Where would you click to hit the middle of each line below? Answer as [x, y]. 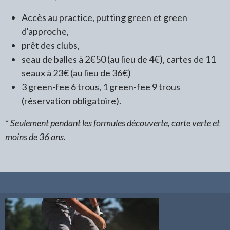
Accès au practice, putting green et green [104, 17]
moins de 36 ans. [35, 137]
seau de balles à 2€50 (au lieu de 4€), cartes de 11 [119, 59]
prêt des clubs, [51, 45]
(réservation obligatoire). [71, 101]
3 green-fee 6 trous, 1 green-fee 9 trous [101, 87]
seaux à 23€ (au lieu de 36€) [76, 73]
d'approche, [45, 31]
